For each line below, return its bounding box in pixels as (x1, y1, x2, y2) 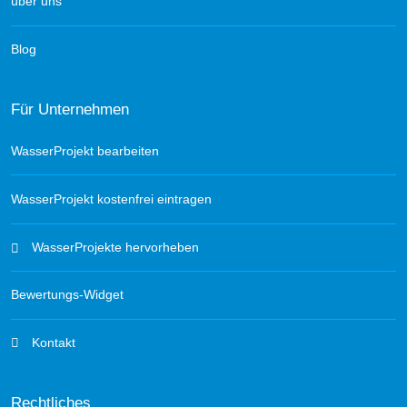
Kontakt (27, 335, 75, 351)
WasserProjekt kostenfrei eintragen (11, 192, 212, 207)
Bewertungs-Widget (11, 287, 124, 303)
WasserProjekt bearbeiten (11, 144, 159, 159)
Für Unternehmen (11, 100, 129, 119)
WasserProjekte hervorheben (27, 239, 199, 254)
